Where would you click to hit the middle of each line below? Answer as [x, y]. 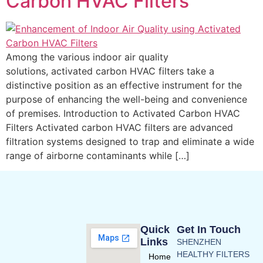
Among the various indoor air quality [87, 57]
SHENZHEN [199, 242]
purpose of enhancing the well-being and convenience [127, 99]
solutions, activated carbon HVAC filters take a [110, 71]
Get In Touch [209, 229]
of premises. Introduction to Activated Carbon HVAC [123, 113]
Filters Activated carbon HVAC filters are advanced [119, 127]
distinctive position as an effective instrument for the [124, 85]
